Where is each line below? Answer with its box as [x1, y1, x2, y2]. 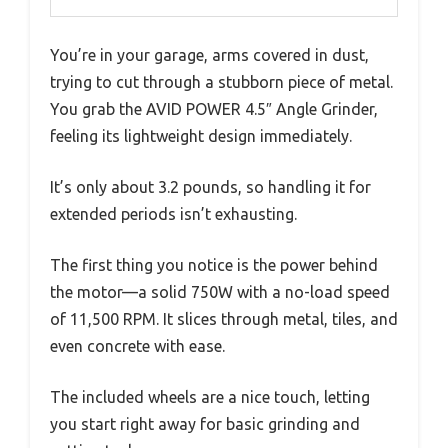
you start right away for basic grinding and [50, 415, 360, 434]
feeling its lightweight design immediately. [50, 127, 352, 146]
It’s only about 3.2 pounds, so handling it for [50, 178, 371, 197]
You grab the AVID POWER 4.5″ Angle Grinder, [50, 100, 378, 119]
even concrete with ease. [50, 337, 225, 356]
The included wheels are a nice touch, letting [50, 388, 370, 407]
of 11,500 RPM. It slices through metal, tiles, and [50, 310, 398, 329]
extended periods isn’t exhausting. [50, 205, 297, 224]
